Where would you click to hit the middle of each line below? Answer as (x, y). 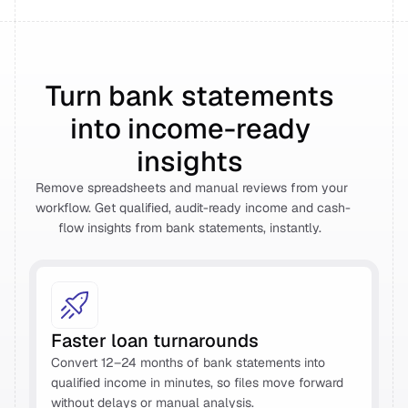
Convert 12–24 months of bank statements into (188, 362)
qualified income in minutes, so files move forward (197, 382)
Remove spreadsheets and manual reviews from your (191, 188)
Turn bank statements (190, 96)
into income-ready (190, 128)
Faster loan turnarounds (157, 341)
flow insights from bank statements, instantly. (193, 228)
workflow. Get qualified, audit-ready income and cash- (193, 208)
